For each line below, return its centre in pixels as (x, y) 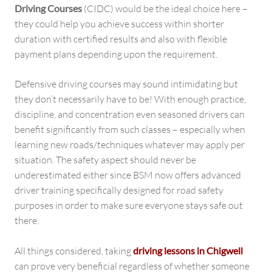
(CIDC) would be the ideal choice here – (165, 8)
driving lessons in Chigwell (188, 250)
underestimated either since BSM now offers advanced (128, 175)
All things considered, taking (74, 250)
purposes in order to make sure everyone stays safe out (129, 205)
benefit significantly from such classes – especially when (130, 129)
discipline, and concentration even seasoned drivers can (130, 114)
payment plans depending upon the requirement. (116, 54)
